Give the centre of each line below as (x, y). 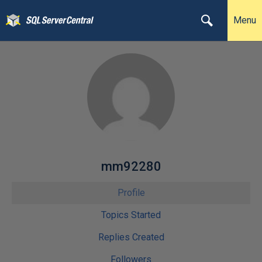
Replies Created (131, 237)
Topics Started (131, 215)
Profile (131, 193)
